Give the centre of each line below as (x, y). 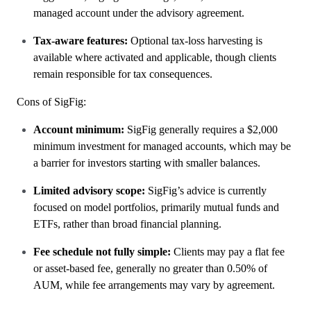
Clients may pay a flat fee (228, 252)
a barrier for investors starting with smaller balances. (147, 163)
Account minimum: (80, 129)
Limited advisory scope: (91, 191)
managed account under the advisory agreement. (139, 13)
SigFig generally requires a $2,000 (202, 129)
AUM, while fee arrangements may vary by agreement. (154, 285)
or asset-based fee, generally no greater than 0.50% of (150, 268)
